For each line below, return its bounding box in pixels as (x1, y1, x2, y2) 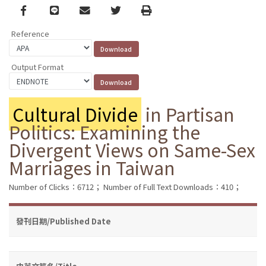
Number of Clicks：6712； (9, 180, 102, 192)
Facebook (20, 2, 69, 17)
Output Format (11, 61, 64, 72)
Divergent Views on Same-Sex (9, 136, 255, 163)
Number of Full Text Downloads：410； (103, 180, 241, 192)
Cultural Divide (12, 100, 138, 127)
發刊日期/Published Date (16, 215, 111, 227)
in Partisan (141, 100, 235, 127)
